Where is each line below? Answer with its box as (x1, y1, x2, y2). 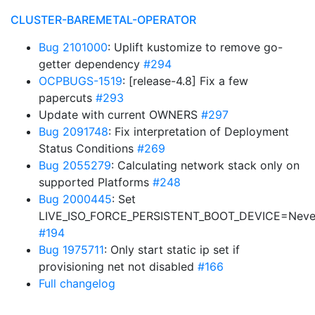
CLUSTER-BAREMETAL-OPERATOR (11, 13, 196, 27)
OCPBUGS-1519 (39, 74, 122, 88)
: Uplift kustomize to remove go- (108, 40, 283, 54)
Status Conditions (39, 141, 137, 155)
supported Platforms (39, 175, 153, 189)
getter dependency (39, 57, 143, 71)
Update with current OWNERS (39, 108, 201, 122)
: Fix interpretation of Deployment (108, 124, 289, 139)
